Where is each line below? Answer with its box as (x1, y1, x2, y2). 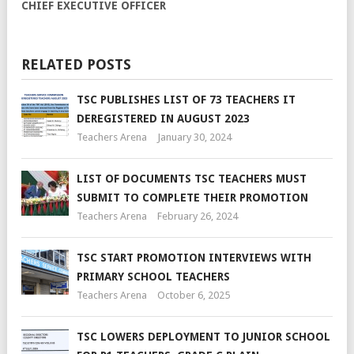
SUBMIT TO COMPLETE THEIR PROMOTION (77, 190, 308, 204)
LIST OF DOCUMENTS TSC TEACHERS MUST (77, 171, 307, 185)
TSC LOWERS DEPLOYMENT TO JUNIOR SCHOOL (77, 330, 330, 343)
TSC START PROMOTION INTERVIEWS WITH (77, 250, 311, 264)
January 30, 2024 (157, 130, 232, 143)
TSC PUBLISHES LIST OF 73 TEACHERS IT (77, 92, 296, 106)
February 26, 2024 (157, 209, 238, 222)
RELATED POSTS (21, 55, 131, 73)
